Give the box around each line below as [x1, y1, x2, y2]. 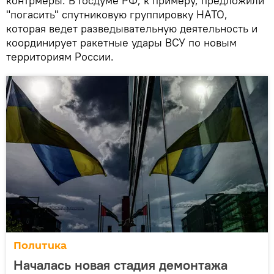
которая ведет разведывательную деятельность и [6, 21, 257, 35]
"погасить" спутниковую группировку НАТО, [6, 7, 228, 21]
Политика [13, 237, 67, 253]
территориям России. [6, 49, 114, 64]
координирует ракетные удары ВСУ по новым [6, 35, 237, 50]
